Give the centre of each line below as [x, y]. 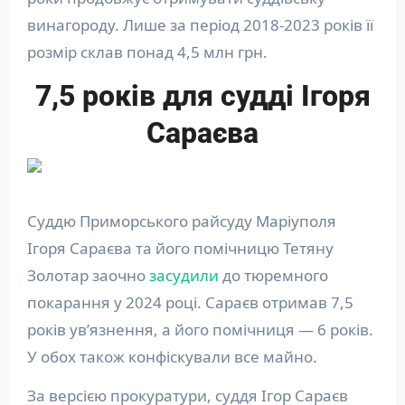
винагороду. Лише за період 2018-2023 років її [200, 25]
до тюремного [273, 275]
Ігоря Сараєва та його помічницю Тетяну [180, 248]
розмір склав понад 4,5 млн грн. [147, 52]
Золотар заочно [88, 275]
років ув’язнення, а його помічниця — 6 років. [200, 330]
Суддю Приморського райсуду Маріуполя [181, 221]
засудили [184, 275]
